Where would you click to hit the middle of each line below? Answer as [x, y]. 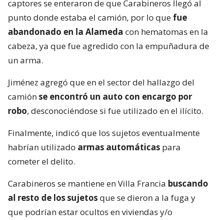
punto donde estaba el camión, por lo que [89, 17]
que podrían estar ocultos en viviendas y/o [90, 212]
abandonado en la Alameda [66, 31]
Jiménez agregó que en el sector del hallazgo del [101, 82]
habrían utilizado [43, 147]
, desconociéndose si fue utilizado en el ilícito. [115, 110]
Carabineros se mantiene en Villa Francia [88, 183]
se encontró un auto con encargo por [115, 96]
